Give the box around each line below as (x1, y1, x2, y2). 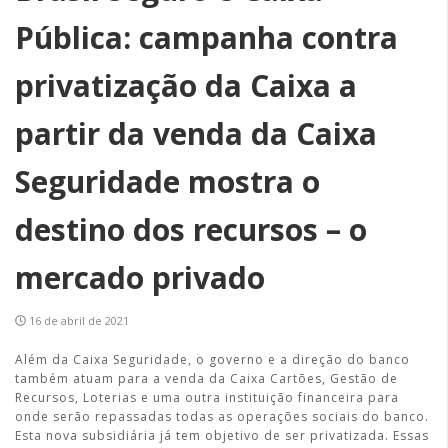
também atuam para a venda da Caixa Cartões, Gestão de (15, 370, 398, 387)
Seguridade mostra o (15, 161, 320, 202)
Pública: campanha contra (15, 17, 398, 58)
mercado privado (15, 257, 265, 298)
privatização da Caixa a (15, 65, 357, 106)
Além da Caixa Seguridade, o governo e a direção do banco (15, 351, 410, 368)
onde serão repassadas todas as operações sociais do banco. (15, 408, 429, 425)
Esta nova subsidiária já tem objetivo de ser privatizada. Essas (15, 427, 429, 444)
